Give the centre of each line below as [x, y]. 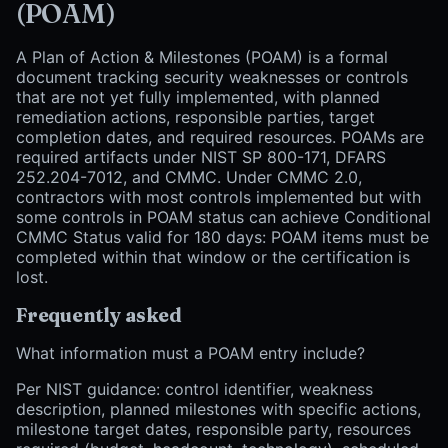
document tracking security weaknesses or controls [212, 77]
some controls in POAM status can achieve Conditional [223, 217]
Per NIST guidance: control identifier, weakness [194, 389]
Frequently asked [99, 315]
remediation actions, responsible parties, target [195, 117]
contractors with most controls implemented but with [218, 197]
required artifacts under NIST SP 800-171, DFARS [201, 157]
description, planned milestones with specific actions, [218, 409]
